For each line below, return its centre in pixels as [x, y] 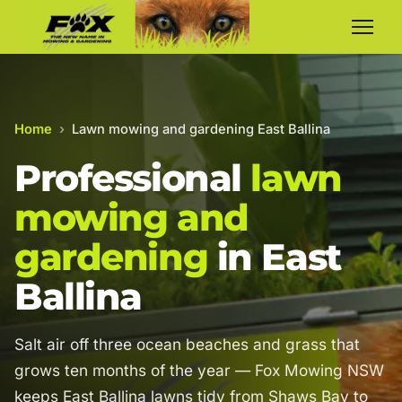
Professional [133, 178]
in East [274, 257]
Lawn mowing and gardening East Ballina [201, 129]
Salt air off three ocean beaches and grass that [187, 344]
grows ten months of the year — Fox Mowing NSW [199, 370]
